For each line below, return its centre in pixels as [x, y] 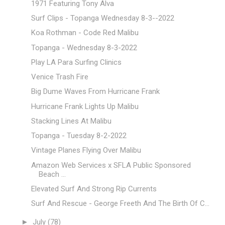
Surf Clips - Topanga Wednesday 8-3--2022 [102, 18]
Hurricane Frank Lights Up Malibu [85, 106]
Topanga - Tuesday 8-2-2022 [79, 136]
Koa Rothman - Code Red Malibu [85, 33]
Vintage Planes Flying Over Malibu [86, 150]
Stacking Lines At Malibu [71, 121]
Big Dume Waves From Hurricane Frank [95, 92]
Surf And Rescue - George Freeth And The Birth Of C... [120, 204]
